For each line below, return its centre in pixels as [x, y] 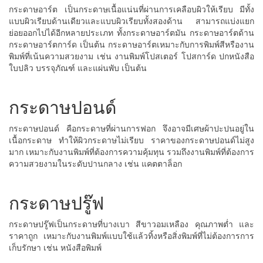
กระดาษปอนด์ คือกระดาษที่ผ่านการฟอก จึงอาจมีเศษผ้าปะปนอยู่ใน [131, 128]
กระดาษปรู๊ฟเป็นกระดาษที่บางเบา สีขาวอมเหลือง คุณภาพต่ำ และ [131, 224]
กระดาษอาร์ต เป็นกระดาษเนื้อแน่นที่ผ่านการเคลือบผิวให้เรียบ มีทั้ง [131, 9]
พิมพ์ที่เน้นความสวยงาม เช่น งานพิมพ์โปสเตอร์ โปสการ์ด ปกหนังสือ [131, 56]
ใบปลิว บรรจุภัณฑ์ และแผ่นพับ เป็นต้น [78, 68]
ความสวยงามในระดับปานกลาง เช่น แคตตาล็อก [95, 163]
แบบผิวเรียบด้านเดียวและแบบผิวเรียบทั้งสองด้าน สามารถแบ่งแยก [131, 21]
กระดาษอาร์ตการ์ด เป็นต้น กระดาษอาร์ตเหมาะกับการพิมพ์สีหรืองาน [131, 44]
